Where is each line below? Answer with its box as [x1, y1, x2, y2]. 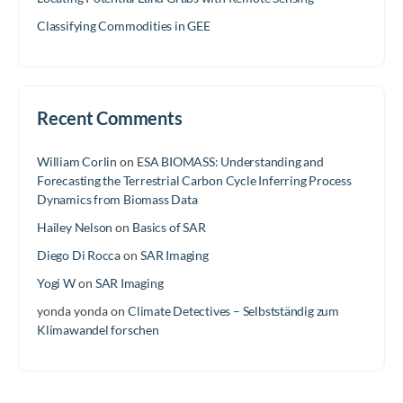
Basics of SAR [132, 219, 206, 235]
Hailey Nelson [37, 219, 113, 235]
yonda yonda [37, 302, 108, 318]
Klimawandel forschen [37, 321, 159, 337]
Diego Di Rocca [37, 246, 121, 263]
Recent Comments [37, 106, 183, 129]
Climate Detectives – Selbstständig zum [128, 302, 340, 318]
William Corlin [37, 153, 118, 169]
